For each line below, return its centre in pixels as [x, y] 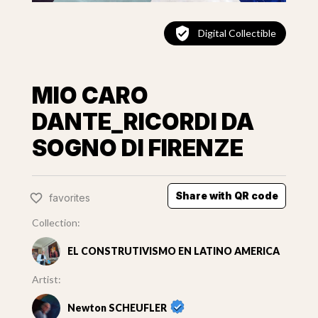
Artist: [46, 280]
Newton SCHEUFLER [117, 308]
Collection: [56, 223]
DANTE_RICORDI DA [143, 122]
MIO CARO [90, 96]
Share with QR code [227, 196]
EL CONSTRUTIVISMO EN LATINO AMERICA [173, 251]
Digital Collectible [237, 33]
